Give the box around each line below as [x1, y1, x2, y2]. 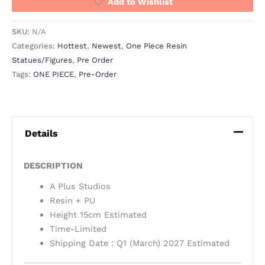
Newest [92, 41, 121, 51]
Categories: [12, 41, 57, 51]
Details [24, 127, 58, 139]
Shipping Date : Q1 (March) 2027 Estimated [49, 237, 230, 248]
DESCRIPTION [23, 160, 83, 172]
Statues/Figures [12, 56, 72, 65]
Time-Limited [49, 223, 106, 234]
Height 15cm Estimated [49, 209, 147, 220]
